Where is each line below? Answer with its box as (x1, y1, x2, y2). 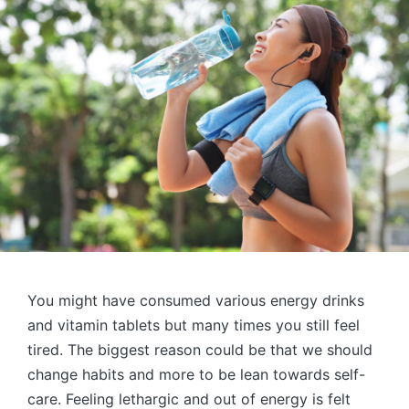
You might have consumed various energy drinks (27, 291, 364, 310)
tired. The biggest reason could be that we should (27, 341, 372, 360)
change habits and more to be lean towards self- (27, 365, 365, 384)
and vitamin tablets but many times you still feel (27, 316, 360, 335)
